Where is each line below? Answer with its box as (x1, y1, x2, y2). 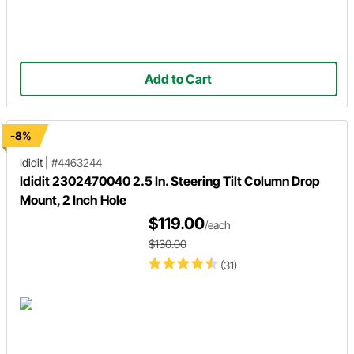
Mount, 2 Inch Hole (20, 191, 126, 208)
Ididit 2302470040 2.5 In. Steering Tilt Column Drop (20, 172, 320, 189)
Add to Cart (145, 70, 213, 87)
